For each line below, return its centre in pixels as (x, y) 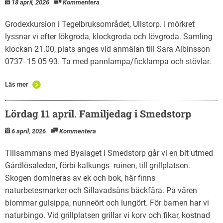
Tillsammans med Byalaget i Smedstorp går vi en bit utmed (109, 153)
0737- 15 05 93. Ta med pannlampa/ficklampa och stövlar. (108, 61)
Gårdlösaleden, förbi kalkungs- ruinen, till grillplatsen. (98, 165)
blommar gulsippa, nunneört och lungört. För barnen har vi (107, 203)
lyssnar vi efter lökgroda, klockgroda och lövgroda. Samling (109, 36)
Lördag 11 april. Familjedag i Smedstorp (98, 113)
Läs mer (17, 84)
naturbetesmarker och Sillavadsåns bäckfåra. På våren (101, 190)
